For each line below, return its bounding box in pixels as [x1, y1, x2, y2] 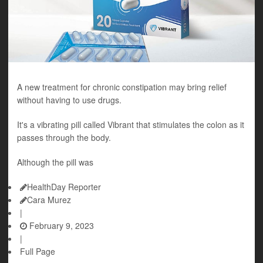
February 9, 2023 [27, 220, 94, 231]
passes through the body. [17, 131, 111, 143]
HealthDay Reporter [27, 181, 101, 193]
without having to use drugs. [17, 94, 122, 106]
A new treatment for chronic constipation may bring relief [17, 81, 227, 93]
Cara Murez [27, 194, 71, 205]
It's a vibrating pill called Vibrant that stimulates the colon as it [17, 119, 244, 130]
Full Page [20, 245, 55, 257]
